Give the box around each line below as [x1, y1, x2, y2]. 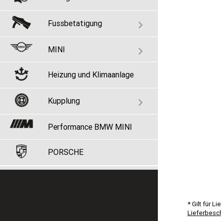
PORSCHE [48, 147, 83, 157]
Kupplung [48, 96, 80, 106]
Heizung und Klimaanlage [48, 70, 134, 79]
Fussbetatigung [48, 18, 102, 28]
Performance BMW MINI [48, 122, 132, 132]
